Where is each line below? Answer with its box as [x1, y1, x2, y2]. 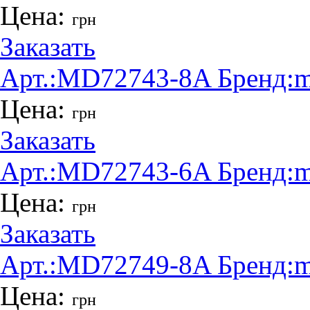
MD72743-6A [57, 156, 210, 186]
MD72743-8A [57, 62, 210, 93]
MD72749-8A [57, 249, 210, 280]
